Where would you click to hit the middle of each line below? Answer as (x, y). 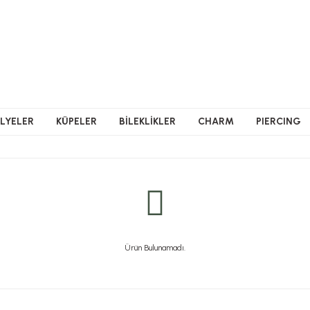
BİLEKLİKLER (147, 121)
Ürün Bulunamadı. (155, 248)
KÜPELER (76, 121)
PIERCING (279, 121)
